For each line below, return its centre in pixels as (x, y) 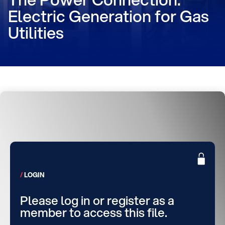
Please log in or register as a (97, 200)
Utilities (36, 33)
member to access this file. (94, 212)
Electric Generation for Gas (108, 16)
